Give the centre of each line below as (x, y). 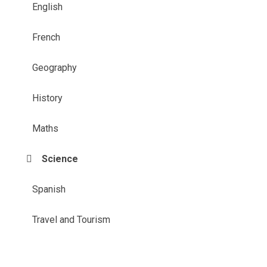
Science (60, 159)
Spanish (49, 189)
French (46, 37)
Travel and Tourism (72, 219)
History (48, 98)
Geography (55, 67)
